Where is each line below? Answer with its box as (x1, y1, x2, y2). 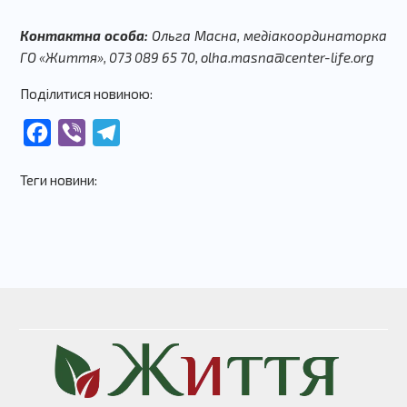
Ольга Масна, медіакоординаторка (147, 26, 388, 44)
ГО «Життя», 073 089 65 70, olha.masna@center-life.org (19, 48, 374, 65)
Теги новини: (19, 171, 97, 188)
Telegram (119, 123, 182, 141)
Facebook (50, 123, 114, 141)
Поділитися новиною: (19, 84, 153, 102)
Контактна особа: (19, 26, 148, 44)
